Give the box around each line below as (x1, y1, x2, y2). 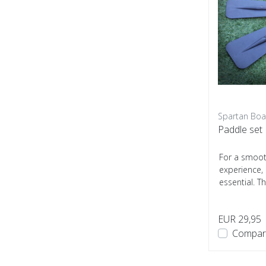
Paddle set (218, 123, 262, 136)
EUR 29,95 (218, 213, 261, 226)
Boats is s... (219, 189, 262, 200)
